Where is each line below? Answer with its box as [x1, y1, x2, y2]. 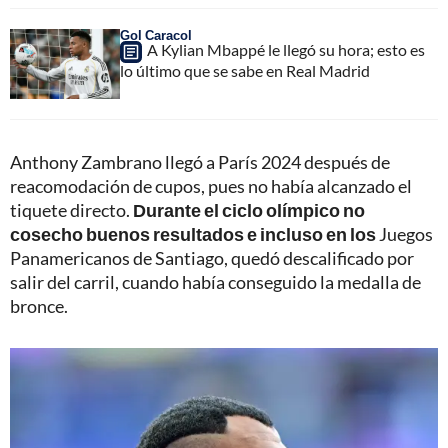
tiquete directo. [10, 198, 133, 221]
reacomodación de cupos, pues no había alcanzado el [10, 174, 412, 197]
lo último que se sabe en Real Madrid [120, 60, 370, 80]
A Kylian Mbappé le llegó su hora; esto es [147, 39, 425, 59]
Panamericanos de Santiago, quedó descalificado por [10, 246, 414, 269]
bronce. [10, 294, 68, 317]
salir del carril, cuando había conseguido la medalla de [10, 270, 421, 293]
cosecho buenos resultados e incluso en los [10, 222, 376, 245]
